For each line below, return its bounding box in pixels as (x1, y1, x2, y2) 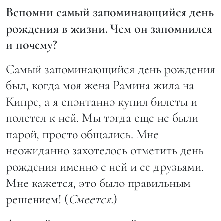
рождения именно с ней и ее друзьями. (6, 159, 204, 175)
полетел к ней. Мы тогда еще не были (6, 110, 198, 126)
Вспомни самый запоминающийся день (6, 4, 214, 20)
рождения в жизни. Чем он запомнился (6, 21, 212, 37)
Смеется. (68, 191, 113, 207)
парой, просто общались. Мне (6, 126, 159, 142)
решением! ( (6, 191, 68, 207)
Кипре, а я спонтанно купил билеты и (6, 94, 197, 110)
